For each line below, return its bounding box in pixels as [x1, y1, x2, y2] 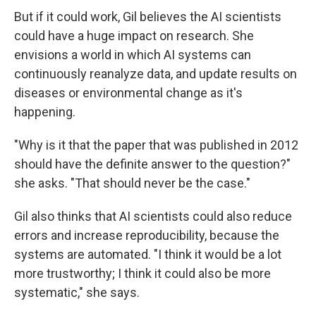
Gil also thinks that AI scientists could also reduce [14, 209, 292, 224]
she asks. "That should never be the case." [14, 176, 250, 190]
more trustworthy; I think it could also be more [14, 266, 271, 281]
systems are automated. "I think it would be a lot [14, 247, 281, 262]
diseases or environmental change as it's [14, 85, 243, 100]
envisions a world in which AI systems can [14, 47, 251, 62]
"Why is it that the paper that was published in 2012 [14, 138, 298, 152]
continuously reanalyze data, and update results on [14, 66, 297, 81]
